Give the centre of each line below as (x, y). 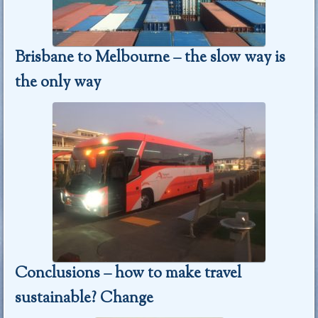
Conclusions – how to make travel (128, 274)
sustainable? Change (84, 298)
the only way (58, 83)
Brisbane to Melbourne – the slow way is (150, 58)
